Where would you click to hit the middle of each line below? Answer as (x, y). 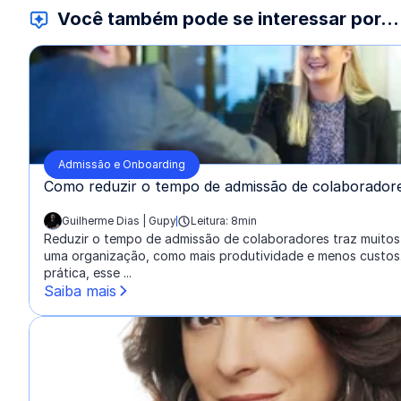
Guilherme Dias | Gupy (119, 221)
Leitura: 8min (224, 221)
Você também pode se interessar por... (228, 19)
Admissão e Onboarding (122, 164)
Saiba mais (80, 291)
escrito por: (77, 228)
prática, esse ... (88, 273)
